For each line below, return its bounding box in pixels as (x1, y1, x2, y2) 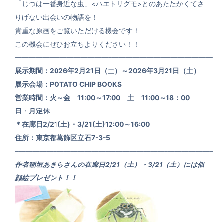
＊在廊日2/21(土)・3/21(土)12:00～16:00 (15, 120, 150, 128)
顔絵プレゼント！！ (15, 174, 77, 182)
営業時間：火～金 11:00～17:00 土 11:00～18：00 (15, 94, 197, 102)
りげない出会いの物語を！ (15, 13, 98, 21)
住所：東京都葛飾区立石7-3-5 (15, 134, 110, 142)
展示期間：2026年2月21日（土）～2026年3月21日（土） (15, 67, 200, 75)
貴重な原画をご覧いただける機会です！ (15, 27, 140, 35)
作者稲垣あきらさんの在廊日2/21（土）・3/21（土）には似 (15, 161, 204, 168)
